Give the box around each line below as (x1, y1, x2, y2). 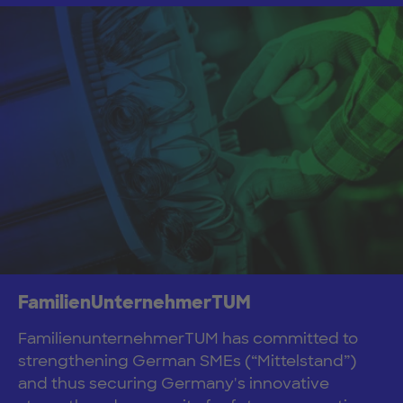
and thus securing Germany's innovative (18, 372, 329, 393)
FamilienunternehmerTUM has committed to (18, 327, 358, 348)
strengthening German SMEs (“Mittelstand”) (18, 350, 356, 371)
